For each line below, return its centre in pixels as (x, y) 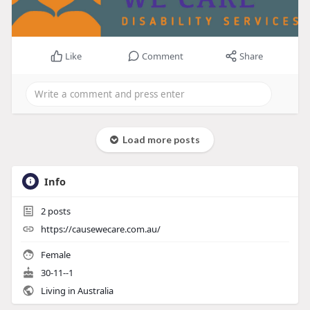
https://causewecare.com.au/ (100, 229)
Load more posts (159, 140)
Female (54, 255)
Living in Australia (76, 291)
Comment (162, 56)
